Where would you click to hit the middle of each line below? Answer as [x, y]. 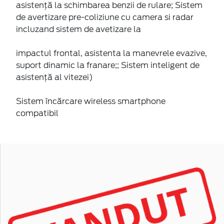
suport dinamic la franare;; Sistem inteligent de [108, 65]
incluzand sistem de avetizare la [78, 29]
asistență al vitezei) [54, 77]
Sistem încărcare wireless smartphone [91, 101]
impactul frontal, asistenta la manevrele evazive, [111, 53]
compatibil [37, 113]
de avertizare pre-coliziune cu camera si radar [105, 17]
